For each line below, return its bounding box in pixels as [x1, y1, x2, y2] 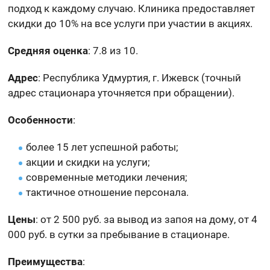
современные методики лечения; [26, 171, 188, 183]
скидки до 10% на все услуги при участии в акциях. [8, 17, 253, 30]
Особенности [8, 113, 74, 126]
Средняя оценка [8, 44, 89, 57]
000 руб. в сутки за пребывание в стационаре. [8, 228, 230, 240]
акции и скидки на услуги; [26, 155, 151, 168]
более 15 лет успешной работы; [26, 140, 179, 153]
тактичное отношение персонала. [26, 186, 189, 198]
